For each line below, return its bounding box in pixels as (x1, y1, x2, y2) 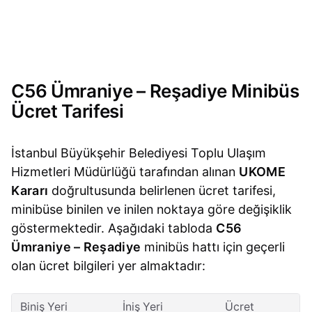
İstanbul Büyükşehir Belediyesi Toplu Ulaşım (11, 146, 267, 161)
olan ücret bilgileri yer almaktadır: (11, 258, 206, 274)
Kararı (11, 183, 49, 198)
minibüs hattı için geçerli (141, 240, 286, 255)
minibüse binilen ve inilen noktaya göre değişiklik (11, 202, 292, 217)
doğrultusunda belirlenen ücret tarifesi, (48, 183, 276, 198)
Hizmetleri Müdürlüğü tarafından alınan (11, 164, 240, 180)
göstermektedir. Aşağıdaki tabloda (11, 221, 217, 236)
